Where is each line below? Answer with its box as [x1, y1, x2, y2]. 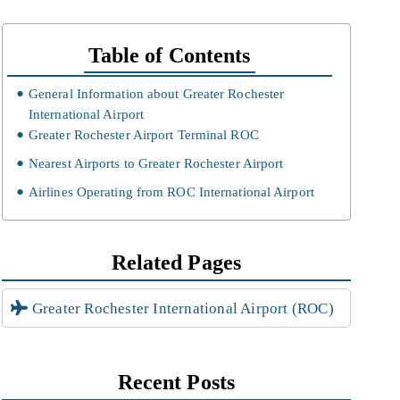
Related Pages [111, 251, 241, 274]
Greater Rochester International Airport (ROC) [31, 300, 334, 317]
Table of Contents [87, 44, 251, 68]
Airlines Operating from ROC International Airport [28, 185, 314, 199]
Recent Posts [117, 370, 235, 394]
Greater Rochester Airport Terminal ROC [28, 128, 259, 142]
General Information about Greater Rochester [28, 87, 285, 101]
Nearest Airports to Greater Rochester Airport [28, 156, 284, 171]
